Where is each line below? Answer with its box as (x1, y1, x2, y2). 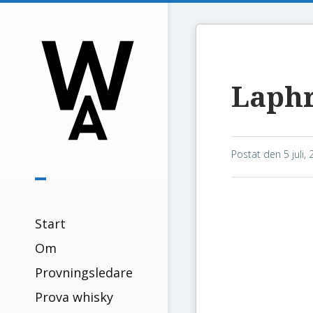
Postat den (231, 147, 284, 161)
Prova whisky (35, 289, 113, 305)
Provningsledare (35, 264, 133, 281)
